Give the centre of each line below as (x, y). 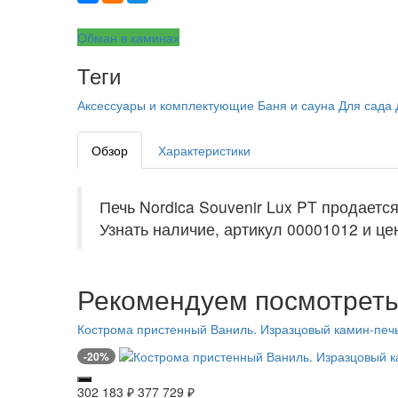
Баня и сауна (296, 105)
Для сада (365, 105)
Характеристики (204, 151)
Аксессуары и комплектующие (166, 105)
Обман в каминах (128, 38)
